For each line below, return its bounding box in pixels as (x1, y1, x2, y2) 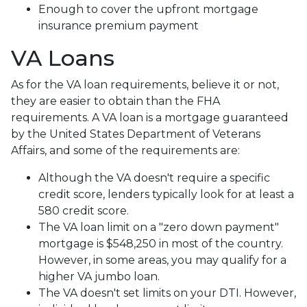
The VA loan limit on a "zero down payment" (38, 220, 279, 234)
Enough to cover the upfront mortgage (38, 2, 258, 16)
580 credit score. (38, 204, 129, 217)
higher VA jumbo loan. (38, 269, 160, 283)
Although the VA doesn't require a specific (38, 171, 270, 184)
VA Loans (11, 44, 114, 71)
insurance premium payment (38, 19, 201, 32)
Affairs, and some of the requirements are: (11, 143, 240, 157)
